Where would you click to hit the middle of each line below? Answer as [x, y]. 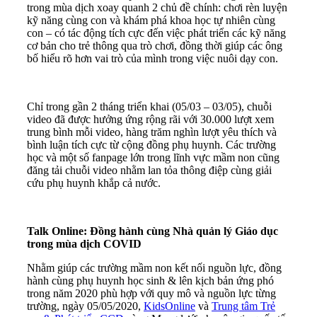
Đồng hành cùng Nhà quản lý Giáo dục [184, 231]
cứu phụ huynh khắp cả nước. [94, 183]
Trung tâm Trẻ [243, 306]
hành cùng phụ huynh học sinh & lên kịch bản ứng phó [150, 280]
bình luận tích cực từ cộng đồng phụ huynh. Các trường [151, 144]
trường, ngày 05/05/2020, [85, 306]
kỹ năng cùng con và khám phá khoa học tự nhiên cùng [151, 20]
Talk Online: [58, 231]
